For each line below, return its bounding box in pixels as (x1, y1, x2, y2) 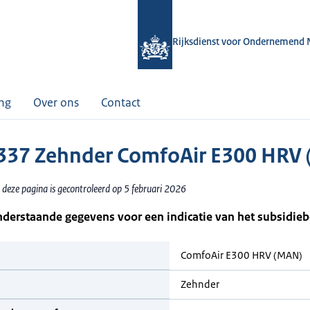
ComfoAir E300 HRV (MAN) (181, 248, 302, 262)
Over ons (33, 95, 79, 110)
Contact (101, 95, 140, 110)
